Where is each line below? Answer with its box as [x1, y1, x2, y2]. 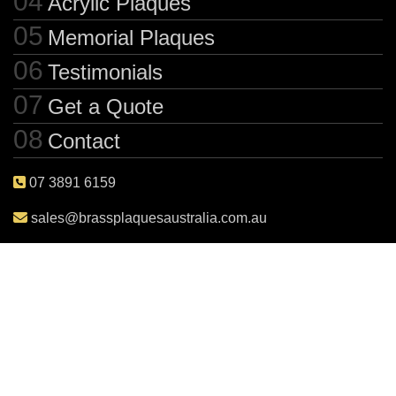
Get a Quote [48, 94, 164, 118]
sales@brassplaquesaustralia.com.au [27, 209, 267, 225]
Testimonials [48, 59, 163, 84]
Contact [48, 128, 120, 153]
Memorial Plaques [48, 25, 215, 49]
